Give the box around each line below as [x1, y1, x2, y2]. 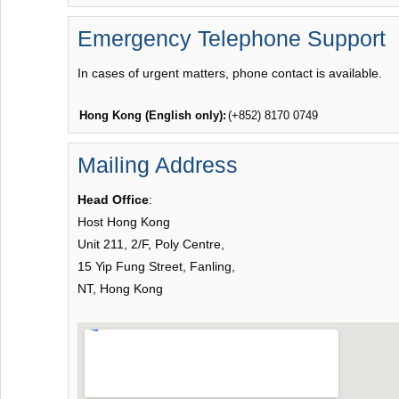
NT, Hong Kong [77, 281, 163, 296]
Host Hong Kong [77, 215, 170, 229]
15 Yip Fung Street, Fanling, [77, 259, 235, 273]
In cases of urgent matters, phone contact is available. [77, 66, 382, 80]
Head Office [77, 192, 149, 207]
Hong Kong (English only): [79, 109, 226, 122]
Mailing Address [77, 152, 238, 177]
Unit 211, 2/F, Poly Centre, [77, 237, 224, 251]
